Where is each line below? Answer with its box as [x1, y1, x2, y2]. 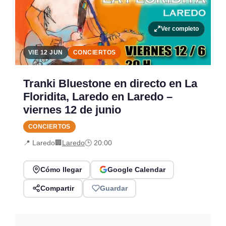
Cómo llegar [40, 165, 82, 174]
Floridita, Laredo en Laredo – [23, 90, 173, 103]
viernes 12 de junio [23, 103, 121, 116]
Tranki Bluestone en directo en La [23, 77, 197, 90]
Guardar [99, 184, 128, 193]
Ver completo [160, 25, 199, 33]
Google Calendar [107, 165, 165, 174]
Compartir [40, 184, 74, 193]
